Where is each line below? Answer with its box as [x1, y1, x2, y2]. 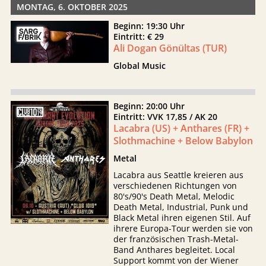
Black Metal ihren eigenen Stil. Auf [113, 212, 251, 223]
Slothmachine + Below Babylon [113, 134, 254, 147]
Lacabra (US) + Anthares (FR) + [113, 122, 250, 135]
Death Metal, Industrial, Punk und [113, 201, 249, 213]
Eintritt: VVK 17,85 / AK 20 [113, 111, 223, 122]
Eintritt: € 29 [113, 31, 169, 42]
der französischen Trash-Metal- [113, 233, 239, 245]
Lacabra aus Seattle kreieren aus [113, 169, 244, 180]
